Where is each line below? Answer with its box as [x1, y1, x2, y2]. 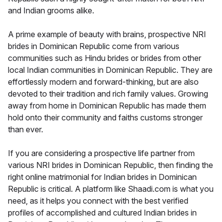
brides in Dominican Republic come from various [8, 41, 179, 51]
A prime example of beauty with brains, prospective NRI [8, 29, 206, 39]
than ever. [8, 124, 43, 134]
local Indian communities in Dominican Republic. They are [8, 64, 213, 75]
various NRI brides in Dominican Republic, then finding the [8, 160, 213, 170]
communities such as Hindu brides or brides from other [8, 53, 201, 63]
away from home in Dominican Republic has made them [8, 100, 206, 111]
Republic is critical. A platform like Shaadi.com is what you [8, 183, 214, 194]
